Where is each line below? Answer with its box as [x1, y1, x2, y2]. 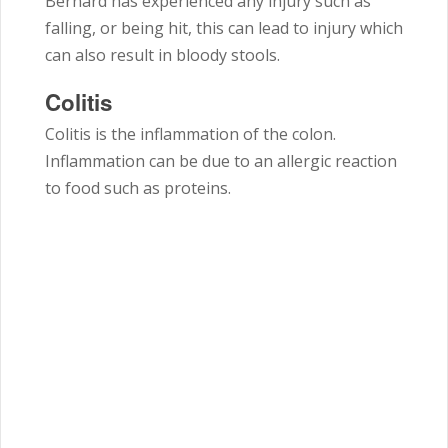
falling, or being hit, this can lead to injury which [45, 17, 403, 40]
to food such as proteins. [45, 177, 231, 200]
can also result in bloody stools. [45, 44, 280, 67]
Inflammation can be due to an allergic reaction [45, 150, 397, 173]
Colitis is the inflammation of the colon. [45, 123, 336, 146]
